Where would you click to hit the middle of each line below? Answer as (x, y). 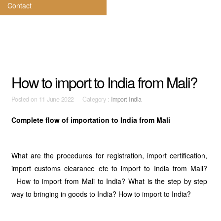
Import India (126, 99)
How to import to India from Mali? (104, 82)
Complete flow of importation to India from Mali (91, 120)
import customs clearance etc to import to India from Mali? (109, 168)
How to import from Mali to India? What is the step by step (109, 181)
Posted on (25, 99)
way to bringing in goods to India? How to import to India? (101, 194)
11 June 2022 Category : (75, 99)
